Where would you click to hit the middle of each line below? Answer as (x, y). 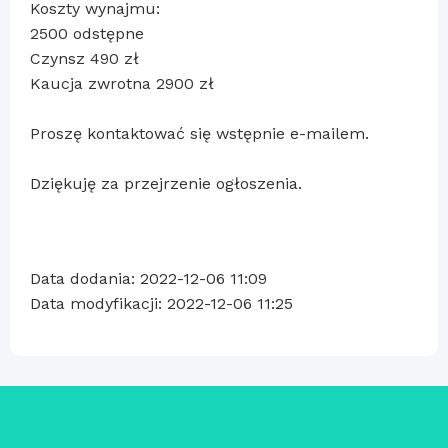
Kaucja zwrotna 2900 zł (122, 83)
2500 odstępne (87, 33)
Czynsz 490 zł (84, 58)
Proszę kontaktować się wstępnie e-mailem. (199, 133)
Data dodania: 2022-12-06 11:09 (148, 278)
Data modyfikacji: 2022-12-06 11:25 (161, 303)
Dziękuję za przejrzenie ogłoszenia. (166, 183)
